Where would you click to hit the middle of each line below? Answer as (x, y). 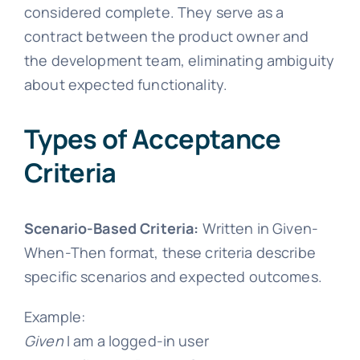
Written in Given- (259, 228)
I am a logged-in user (136, 340)
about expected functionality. (126, 84)
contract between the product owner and (166, 36)
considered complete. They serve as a (154, 12)
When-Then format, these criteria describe (170, 252)
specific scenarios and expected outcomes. (173, 276)
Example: (55, 316)
